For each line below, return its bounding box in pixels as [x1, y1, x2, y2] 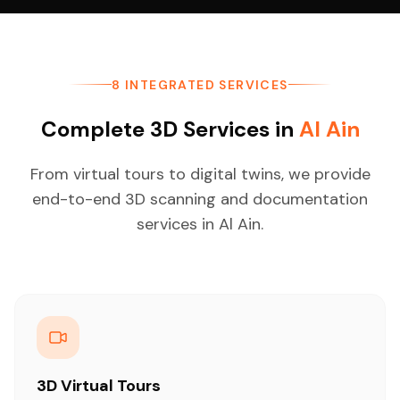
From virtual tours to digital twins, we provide [29, 162, 371, 185]
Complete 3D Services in [40, 114, 299, 143]
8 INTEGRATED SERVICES [112, 76, 288, 93]
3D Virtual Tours [37, 374, 161, 396]
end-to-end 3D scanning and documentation [32, 187, 368, 210]
